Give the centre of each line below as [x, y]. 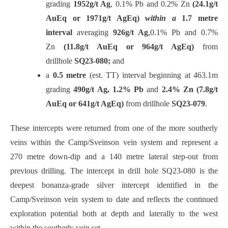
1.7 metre [200, 18]
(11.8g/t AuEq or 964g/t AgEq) [133, 46]
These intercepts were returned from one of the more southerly [114, 128]
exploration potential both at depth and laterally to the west [114, 213]
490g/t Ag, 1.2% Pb [108, 89]
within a [161, 18]
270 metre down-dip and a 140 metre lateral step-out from [114, 156]
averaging [93, 32]
